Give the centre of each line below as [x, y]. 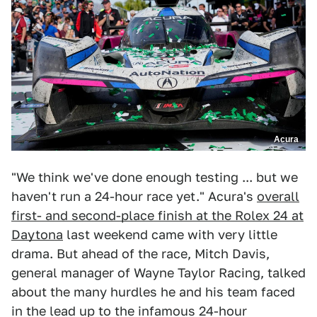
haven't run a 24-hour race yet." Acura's [134, 197]
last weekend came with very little [170, 235]
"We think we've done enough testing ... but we [155, 178]
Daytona [37, 235]
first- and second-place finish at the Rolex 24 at [157, 216]
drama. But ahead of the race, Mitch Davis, [140, 254]
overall [278, 197]
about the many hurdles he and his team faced [153, 292]
